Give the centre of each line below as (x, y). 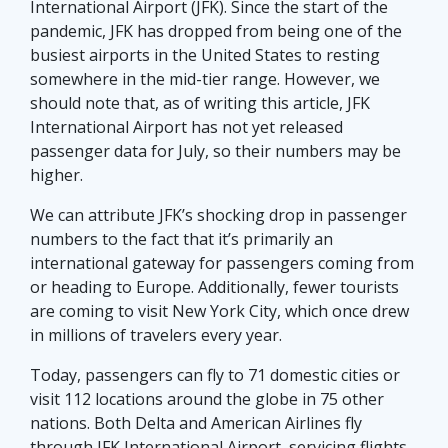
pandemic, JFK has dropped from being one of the (216, 31)
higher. (56, 175)
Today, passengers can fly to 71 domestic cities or (215, 375)
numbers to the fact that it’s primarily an (181, 239)
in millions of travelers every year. (156, 335)
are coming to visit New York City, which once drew (219, 311)
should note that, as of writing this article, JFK (200, 103)
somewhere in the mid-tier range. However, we (205, 79)
